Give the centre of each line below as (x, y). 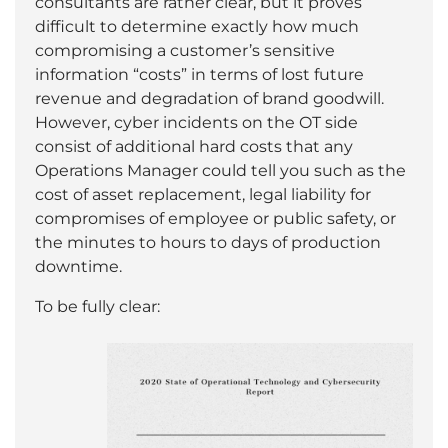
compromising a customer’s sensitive (185, 50)
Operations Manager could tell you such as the (220, 170)
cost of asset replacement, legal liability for (203, 194)
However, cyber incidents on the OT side (196, 122)
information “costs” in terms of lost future (199, 74)
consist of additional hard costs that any (194, 146)
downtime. (78, 266)
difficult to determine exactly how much (197, 26)
